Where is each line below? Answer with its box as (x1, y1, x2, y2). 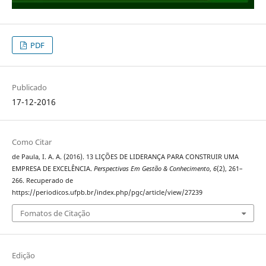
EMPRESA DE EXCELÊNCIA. (11, 164, 94, 173)
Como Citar (11, 136, 52, 147)
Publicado (11, 82, 47, 93)
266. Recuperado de (11, 176, 73, 185)
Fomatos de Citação (20, 208, 90, 218)
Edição (11, 250, 35, 261)
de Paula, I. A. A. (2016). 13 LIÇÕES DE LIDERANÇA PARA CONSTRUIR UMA (11, 152, 239, 161)
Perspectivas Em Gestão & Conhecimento (93, 164, 210, 173)
